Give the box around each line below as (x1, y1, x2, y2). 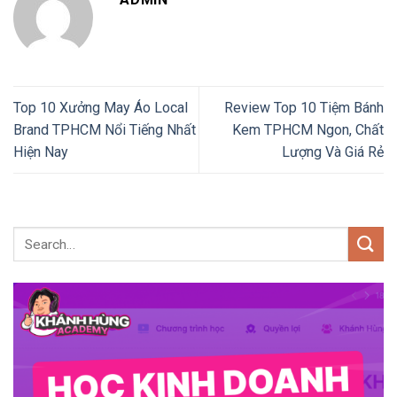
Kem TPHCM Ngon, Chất (232, 121, 384, 139)
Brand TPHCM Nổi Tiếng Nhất (13, 121, 196, 139)
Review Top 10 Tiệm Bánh (224, 99, 384, 117)
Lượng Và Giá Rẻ (282, 144, 384, 161)
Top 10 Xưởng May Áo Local (13, 99, 188, 117)
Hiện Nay (13, 144, 68, 161)
